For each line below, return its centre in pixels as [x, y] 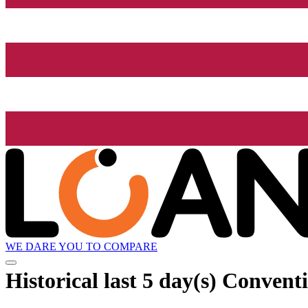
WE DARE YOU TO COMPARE [81, 247]
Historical [55, 280]
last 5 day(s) [160, 280]
